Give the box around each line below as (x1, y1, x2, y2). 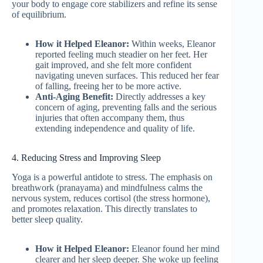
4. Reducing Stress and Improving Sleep (12, 153, 161, 163)
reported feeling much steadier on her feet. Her (35, 49, 207, 60)
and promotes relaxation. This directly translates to (12, 203, 197, 214)
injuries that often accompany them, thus (35, 113, 184, 123)
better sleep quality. (12, 214, 83, 224)
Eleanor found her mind (129, 243, 220, 254)
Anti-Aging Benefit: (35, 92, 113, 102)
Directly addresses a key (113, 92, 205, 102)
